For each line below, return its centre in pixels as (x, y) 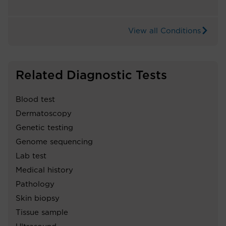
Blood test (35, 99)
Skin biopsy (38, 198)
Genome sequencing (54, 142)
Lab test (31, 156)
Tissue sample (42, 212)
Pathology (35, 184)
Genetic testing (44, 128)
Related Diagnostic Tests (91, 75)
